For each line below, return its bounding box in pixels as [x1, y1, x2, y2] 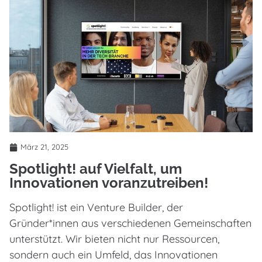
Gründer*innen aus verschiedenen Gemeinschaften [9, 216, 251, 230]
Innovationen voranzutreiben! [9, 174, 208, 192]
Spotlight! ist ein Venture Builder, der [9, 201, 183, 215]
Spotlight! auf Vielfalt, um [9, 160, 182, 178]
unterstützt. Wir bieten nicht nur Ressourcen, [9, 232, 219, 246]
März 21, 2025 [20, 142, 68, 152]
